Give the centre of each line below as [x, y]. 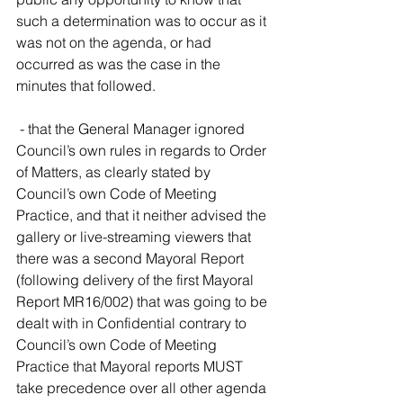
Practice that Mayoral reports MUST [131, 366]
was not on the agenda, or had [116, 42]
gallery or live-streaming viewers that [135, 237]
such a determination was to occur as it [143, 21]
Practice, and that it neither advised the [143, 215]
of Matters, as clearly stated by [115, 172]
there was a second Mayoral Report [132, 258]
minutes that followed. [86, 85]
